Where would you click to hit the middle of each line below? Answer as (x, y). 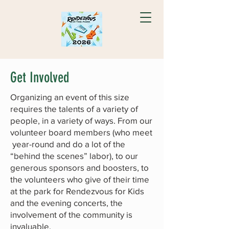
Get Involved (40, 77)
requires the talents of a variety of (74, 109)
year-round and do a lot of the (68, 144)
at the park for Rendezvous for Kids (77, 191)
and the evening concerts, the (66, 203)
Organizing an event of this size (70, 97)
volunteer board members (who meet (81, 132)
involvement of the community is (71, 214)
